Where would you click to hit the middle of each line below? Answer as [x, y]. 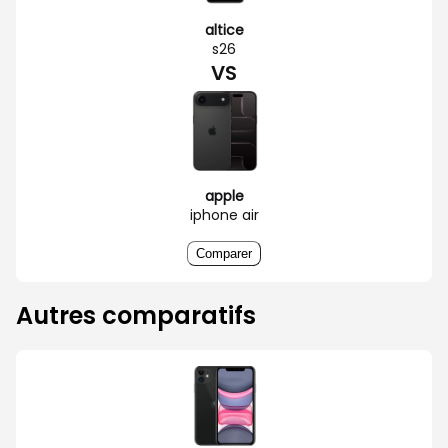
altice [224, 29]
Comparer [224, 253]
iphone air [224, 214]
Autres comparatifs [136, 315]
